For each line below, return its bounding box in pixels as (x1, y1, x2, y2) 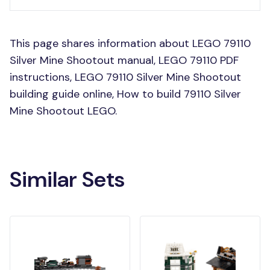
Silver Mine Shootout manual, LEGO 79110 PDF (10, 53, 239, 68)
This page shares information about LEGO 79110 (10, 36, 251, 51)
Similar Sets (10, 165, 125, 194)
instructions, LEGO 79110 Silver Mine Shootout (10, 70, 241, 85)
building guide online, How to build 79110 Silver (10, 87, 241, 102)
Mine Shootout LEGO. (10, 104, 117, 119)
